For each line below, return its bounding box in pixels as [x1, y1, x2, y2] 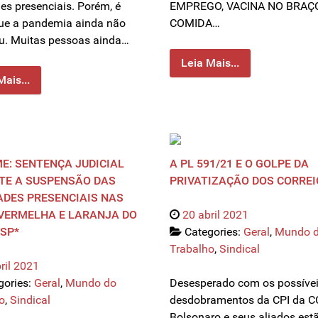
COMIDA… [170, 16, 220, 31]
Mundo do [65, 276, 116, 290]
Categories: [185, 225, 243, 239]
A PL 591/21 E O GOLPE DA [170, 157, 309, 171]
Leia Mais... [181, 56, 239, 70]
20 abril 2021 [182, 208, 248, 222]
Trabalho [170, 242, 214, 256]
